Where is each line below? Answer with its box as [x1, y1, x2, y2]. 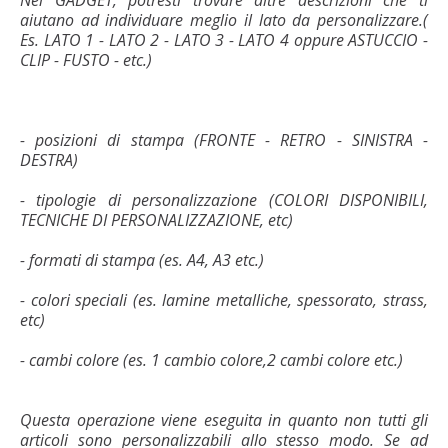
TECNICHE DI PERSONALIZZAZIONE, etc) [20, 208, 293, 231]
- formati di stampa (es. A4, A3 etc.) [20, 248, 264, 271]
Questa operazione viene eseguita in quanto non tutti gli [20, 408, 428, 431]
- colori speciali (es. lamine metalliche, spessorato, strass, [20, 288, 428, 311]
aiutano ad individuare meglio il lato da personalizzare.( [20, 8, 428, 31]
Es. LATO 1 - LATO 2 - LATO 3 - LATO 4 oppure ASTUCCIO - [20, 28, 428, 51]
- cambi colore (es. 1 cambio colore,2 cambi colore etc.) [20, 348, 403, 371]
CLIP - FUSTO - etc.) [20, 48, 152, 71]
